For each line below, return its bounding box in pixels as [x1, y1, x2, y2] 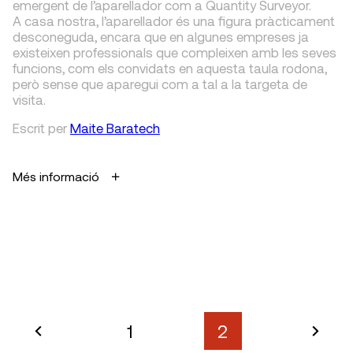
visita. [13, 91, 46, 107]
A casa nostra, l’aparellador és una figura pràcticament [13, 13, 335, 28]
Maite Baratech [70, 120, 160, 136]
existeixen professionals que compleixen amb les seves [13, 44, 336, 60]
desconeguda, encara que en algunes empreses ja [13, 28, 309, 44]
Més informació [13, 169, 99, 184]
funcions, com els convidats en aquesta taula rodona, [13, 60, 327, 76]
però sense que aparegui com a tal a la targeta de [13, 76, 307, 91]
